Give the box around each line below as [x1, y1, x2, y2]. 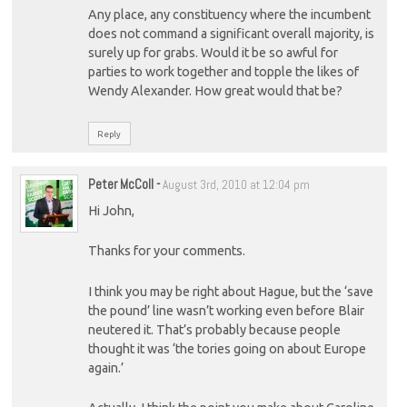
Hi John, [87, 203, 134, 219]
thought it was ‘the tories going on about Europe [87, 341, 366, 356]
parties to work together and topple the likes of [87, 65, 359, 80]
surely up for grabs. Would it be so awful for [87, 45, 338, 61]
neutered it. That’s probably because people [87, 322, 341, 337]
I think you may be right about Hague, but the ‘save [87, 283, 373, 299]
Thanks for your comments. [87, 243, 245, 259]
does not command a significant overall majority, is [87, 26, 374, 42]
